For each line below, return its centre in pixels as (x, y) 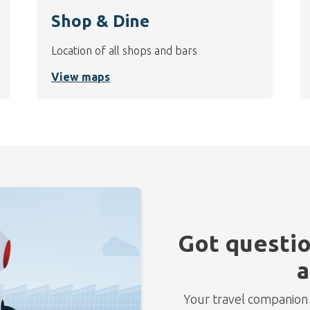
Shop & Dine (100, 21)
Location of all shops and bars (124, 51)
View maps (81, 77)
